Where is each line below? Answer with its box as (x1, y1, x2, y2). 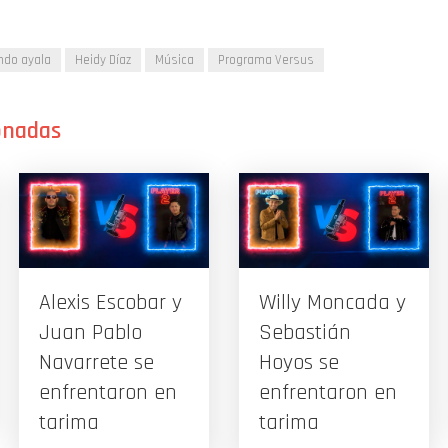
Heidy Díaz (75, 51, 131, 68)
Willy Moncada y (259, 288, 406, 317)
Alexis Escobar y (39, 288, 182, 317)
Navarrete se (39, 348, 154, 377)
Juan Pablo (39, 318, 142, 347)
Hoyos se (259, 348, 339, 377)
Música (155, 51, 194, 68)
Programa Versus (218, 51, 314, 68)
